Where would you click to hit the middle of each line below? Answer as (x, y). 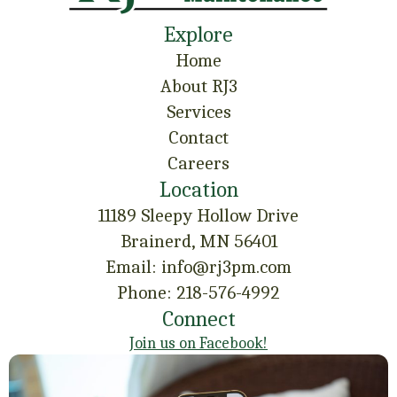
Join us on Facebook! (198, 344)
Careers (198, 163)
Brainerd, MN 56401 (198, 241)
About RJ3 (198, 86)
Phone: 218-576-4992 (198, 293)
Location (198, 190)
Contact (198, 138)
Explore (198, 35)
